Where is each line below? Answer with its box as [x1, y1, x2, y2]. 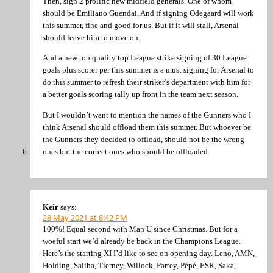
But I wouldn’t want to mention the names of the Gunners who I [43, 110, 251, 119]
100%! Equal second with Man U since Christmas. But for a [43, 224, 238, 234]
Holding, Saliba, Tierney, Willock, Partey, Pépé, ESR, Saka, [43, 261, 236, 271]
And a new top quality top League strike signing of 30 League [43, 53, 247, 63]
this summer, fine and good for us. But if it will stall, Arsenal [43, 20, 239, 30]
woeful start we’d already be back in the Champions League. [43, 236, 241, 246]
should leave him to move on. [43, 32, 140, 42]
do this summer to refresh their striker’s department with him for [43, 77, 250, 87]
